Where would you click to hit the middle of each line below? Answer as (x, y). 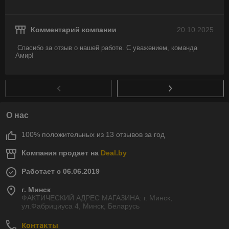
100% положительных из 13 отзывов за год (93, 134)
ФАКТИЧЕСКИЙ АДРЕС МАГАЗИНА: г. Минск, (97, 198)
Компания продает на (61, 153)
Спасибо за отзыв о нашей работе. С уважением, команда (107, 48)
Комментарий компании (74, 29)
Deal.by (114, 153)
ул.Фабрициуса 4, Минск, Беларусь (81, 206)
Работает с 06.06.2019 (61, 171)
